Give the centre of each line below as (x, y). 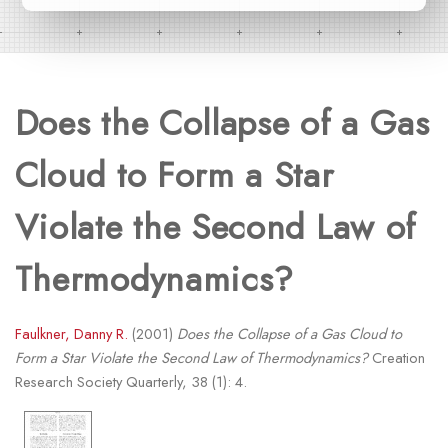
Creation (396, 358)
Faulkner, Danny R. (71, 334)
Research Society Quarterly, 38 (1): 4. (130, 382)
